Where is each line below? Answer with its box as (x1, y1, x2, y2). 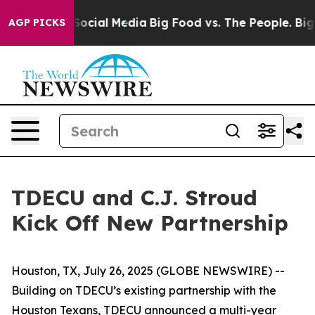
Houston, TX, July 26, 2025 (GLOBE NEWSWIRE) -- (11, 264, 285, 278)
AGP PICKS (8, 16, 65, 29)
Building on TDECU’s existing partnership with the (11, 283, 276, 297)
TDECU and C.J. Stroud (11, 184, 257, 211)
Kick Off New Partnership (11, 210, 288, 236)
